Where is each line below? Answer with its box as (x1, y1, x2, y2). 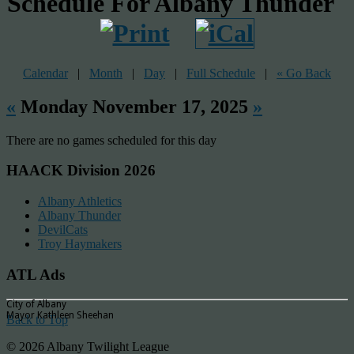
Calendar (23, 66, 68, 80)
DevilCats (38, 223, 88, 237)
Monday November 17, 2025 (16, 96, 253, 117)
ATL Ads (6, 265, 65, 283)
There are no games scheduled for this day (6, 133, 217, 147)
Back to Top (6, 312, 68, 326)
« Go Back (277, 66, 331, 80)
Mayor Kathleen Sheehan (6, 309, 114, 321)
